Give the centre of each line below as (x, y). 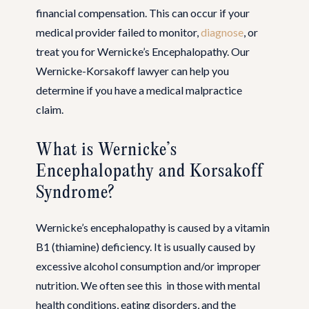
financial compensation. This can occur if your (143, 12)
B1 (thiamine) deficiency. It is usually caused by (146, 246)
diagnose (222, 32)
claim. (51, 109)
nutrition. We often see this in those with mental (148, 285)
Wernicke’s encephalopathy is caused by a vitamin (153, 227)
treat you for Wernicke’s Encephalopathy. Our (143, 51)
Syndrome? (75, 193)
